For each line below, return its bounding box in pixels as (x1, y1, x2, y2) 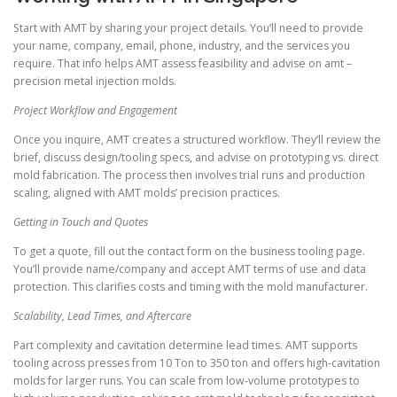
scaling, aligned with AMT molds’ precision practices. (13, 184, 280, 200)
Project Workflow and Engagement (13, 102, 177, 118)
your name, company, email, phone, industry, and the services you (13, 37, 350, 53)
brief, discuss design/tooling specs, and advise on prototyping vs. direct (13, 149, 378, 165)
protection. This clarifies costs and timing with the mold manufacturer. (13, 279, 368, 295)
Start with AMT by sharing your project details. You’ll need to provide (13, 19, 363, 35)
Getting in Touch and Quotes (13, 214, 148, 230)
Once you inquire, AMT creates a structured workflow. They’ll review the (13, 131, 381, 147)
